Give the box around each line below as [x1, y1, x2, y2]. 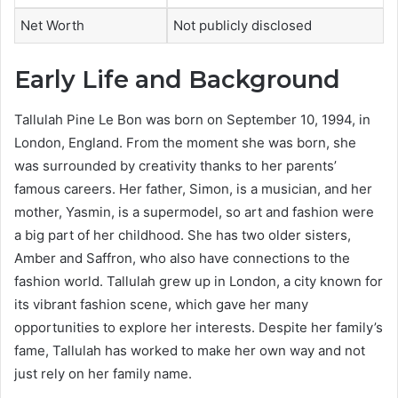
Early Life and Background [14, 65, 340, 95]
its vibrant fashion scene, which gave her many [14, 295, 308, 313]
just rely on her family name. [14, 364, 192, 382]
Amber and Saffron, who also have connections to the [14, 249, 350, 267]
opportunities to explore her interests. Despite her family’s [14, 318, 383, 336]
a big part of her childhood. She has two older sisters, [14, 226, 351, 243]
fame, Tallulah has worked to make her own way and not [14, 341, 365, 359]
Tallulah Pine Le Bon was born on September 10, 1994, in [14, 110, 370, 128]
